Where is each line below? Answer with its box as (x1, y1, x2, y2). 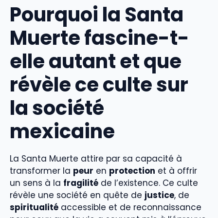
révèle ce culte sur (10, 71, 188, 98)
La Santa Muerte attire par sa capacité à (10, 152, 182, 164)
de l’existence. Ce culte (98, 177, 198, 189)
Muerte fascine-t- (10, 24, 189, 52)
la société (10, 94, 104, 122)
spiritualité (10, 201, 58, 213)
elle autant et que (10, 47, 182, 75)
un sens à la (10, 177, 63, 189)
